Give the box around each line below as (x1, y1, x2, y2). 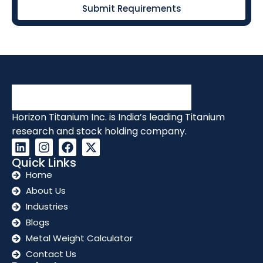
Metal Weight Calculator (25, 232, 133, 245)
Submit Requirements (82, 2, 181, 15)
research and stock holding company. (12, 124, 187, 139)
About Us (25, 184, 66, 197)
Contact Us (25, 248, 76, 261)
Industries (25, 200, 68, 213)
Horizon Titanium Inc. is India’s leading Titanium (12, 110, 225, 124)
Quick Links (12, 154, 76, 171)
